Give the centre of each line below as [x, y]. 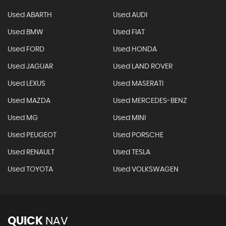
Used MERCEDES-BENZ [150, 101]
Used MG [23, 118]
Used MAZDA [29, 101]
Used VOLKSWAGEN [146, 169]
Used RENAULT [31, 152]
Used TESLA [131, 152]
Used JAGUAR [30, 67]
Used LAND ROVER [143, 67]
